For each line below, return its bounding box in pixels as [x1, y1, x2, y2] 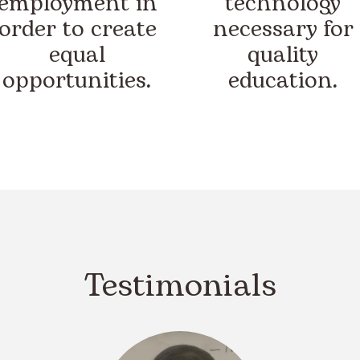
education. [227, 63, 338, 99]
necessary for [212, 12, 354, 47]
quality [247, 38, 318, 73]
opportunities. [2, 63, 152, 99]
